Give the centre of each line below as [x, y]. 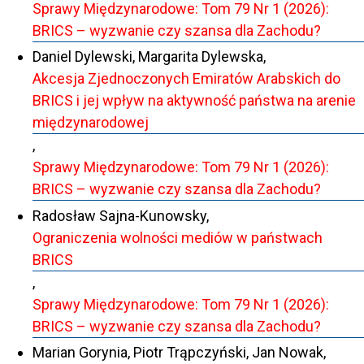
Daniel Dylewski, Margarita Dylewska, [149, 57]
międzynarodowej [91, 123]
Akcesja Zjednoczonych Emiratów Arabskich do [186, 79]
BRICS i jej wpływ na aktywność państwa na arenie [194, 101]
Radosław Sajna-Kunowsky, [121, 215]
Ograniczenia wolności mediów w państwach [178, 237]
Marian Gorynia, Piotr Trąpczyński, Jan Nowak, [179, 353]
